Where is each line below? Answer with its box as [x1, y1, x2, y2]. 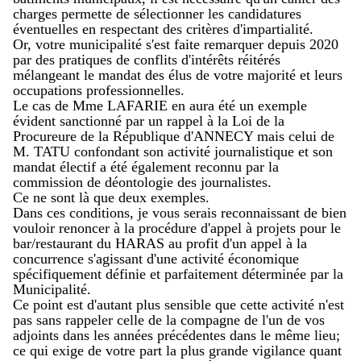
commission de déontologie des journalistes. [13, 174, 272, 191]
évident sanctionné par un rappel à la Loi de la [13, 113, 284, 130]
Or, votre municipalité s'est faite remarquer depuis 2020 [13, 36, 338, 53]
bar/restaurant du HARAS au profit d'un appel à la [13, 235, 307, 252]
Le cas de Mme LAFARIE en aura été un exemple [13, 98, 307, 114]
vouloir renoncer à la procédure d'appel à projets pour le [13, 220, 341, 237]
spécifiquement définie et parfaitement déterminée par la [13, 266, 343, 283]
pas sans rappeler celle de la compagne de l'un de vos [13, 312, 325, 329]
